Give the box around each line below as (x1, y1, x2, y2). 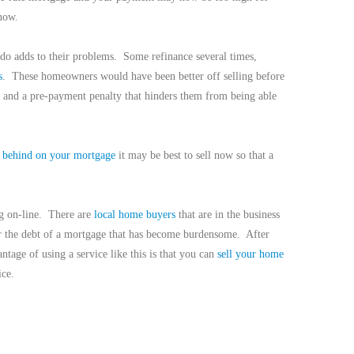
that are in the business (175, 209, 280, 220)
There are (47, 209, 94, 220)
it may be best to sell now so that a (115, 149, 273, 161)
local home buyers (93, 209, 175, 220)
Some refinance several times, (122, 51, 257, 62)
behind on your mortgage (2, 149, 115, 161)
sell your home (217, 248, 284, 260)
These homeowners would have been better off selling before (11, 70, 284, 82)
